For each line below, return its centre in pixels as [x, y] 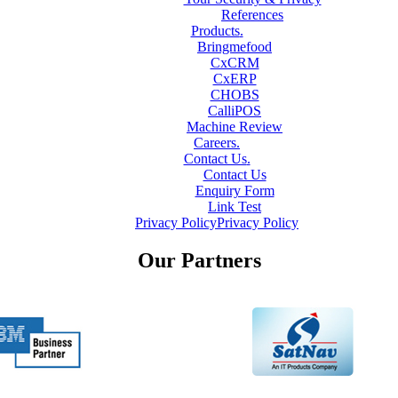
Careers [215, 142]
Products [215, 30]
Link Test [235, 206]
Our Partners [199, 260]
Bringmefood [235, 46]
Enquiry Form [235, 190]
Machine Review [235, 126]
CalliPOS [235, 110]
